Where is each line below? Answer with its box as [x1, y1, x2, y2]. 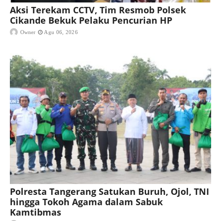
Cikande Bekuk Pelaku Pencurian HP [10, 14, 172, 27]
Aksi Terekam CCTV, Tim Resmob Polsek [10, 4, 186, 16]
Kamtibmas [10, 206, 61, 219]
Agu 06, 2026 [44, 29, 78, 36]
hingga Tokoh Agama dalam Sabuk [10, 196, 163, 208]
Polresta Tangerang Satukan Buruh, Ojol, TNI [10, 185, 209, 198]
